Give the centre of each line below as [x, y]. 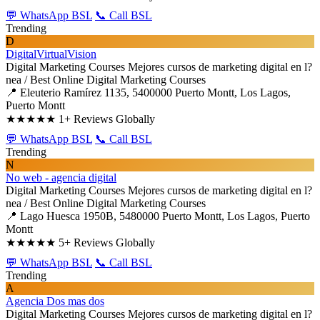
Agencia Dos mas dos [55, 301]
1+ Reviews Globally [107, 119]
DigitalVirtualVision [51, 54]
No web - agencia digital [61, 177]
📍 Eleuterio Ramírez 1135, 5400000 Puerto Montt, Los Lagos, [148, 92]
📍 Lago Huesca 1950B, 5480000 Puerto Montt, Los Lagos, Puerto [158, 216]
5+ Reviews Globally [107, 242]
